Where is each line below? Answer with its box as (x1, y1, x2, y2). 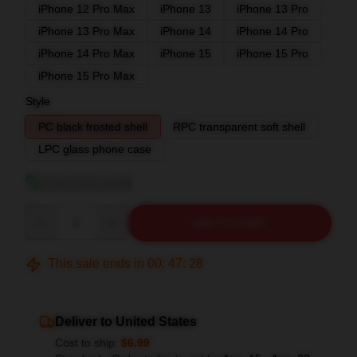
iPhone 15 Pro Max (38, 69, 135, 82)
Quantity (25, 206, 67, 218)
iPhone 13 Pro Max (38, 25, 135, 37)
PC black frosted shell (38, 120, 147, 133)
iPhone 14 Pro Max (38, 47, 135, 60)
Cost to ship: (55, 336, 121, 349)
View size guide (41, 175, 131, 189)
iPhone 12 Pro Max (38, 2, 135, 15)
